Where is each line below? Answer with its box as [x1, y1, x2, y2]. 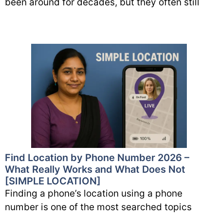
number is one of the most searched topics [5, 201, 192, 213]
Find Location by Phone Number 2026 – [5, 151, 189, 163]
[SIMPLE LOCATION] [5, 175, 101, 187]
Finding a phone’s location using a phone [5, 187, 182, 199]
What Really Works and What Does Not [5, 163, 185, 175]
